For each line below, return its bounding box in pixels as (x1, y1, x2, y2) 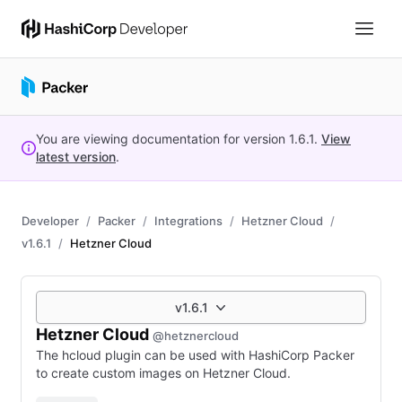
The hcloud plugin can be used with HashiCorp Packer (36, 347, 354, 363)
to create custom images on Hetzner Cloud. (36, 365, 291, 380)
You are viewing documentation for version (36, 131, 285, 146)
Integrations (154, 214, 223, 228)
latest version (36, 149, 116, 164)
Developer (22, 214, 79, 228)
